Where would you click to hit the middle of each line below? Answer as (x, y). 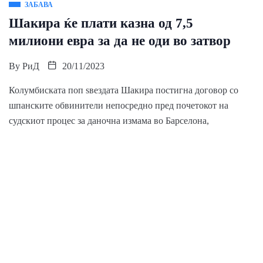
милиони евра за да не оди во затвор (120, 41)
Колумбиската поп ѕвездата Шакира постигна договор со (124, 90)
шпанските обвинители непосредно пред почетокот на (119, 106)
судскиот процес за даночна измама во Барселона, (109, 121)
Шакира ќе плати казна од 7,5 (101, 23)
